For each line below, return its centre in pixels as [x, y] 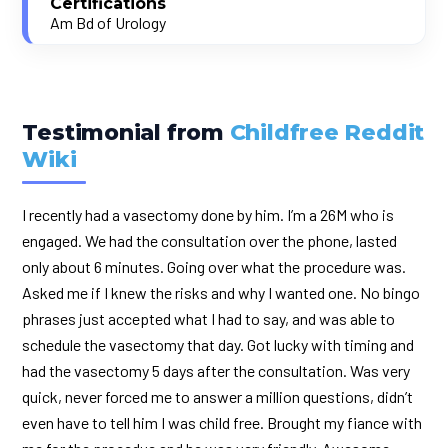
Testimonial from [126, 132]
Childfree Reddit [327, 132]
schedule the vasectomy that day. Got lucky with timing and [218, 344]
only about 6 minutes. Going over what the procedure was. [214, 266]
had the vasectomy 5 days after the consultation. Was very [216, 370]
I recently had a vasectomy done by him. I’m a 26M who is [208, 214]
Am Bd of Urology [108, 22]
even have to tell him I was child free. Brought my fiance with [222, 422]
